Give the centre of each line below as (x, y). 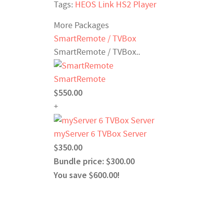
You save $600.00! (87, 175)
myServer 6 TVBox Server (100, 134)
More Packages (81, 26)
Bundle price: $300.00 (94, 161)
